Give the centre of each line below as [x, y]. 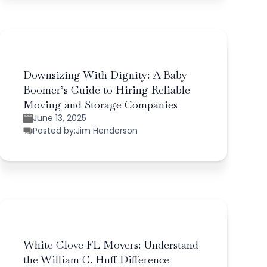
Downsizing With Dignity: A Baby [105, 74]
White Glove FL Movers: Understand [111, 244]
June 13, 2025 [59, 118]
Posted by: [54, 130]
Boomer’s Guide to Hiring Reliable [106, 89]
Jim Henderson [106, 130]
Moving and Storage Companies [100, 104]
